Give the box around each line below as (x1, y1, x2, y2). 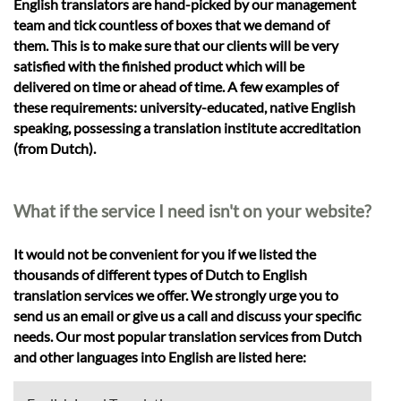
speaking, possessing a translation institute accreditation (13, 118, 361, 136)
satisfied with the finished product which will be (13, 56, 304, 74)
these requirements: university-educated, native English (13, 98, 355, 115)
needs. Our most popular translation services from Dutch (13, 328, 362, 346)
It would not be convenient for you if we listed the (13, 245, 316, 263)
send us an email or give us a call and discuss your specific (13, 307, 361, 325)
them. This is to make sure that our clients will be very (13, 36, 338, 54)
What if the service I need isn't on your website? (13, 200, 371, 221)
